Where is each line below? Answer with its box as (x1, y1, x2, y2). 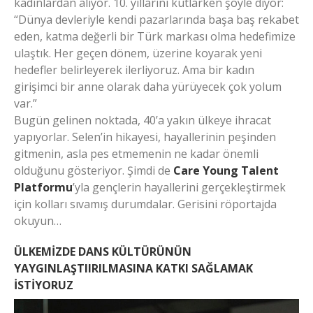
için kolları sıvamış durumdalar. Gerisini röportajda (14, 196, 277, 212)
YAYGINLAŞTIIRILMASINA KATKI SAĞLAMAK (14, 260, 253, 276)
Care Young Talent (173, 162, 279, 178)
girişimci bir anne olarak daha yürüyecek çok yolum (14, 78, 282, 94)
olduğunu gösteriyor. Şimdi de (14, 162, 173, 178)
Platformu (14, 179, 73, 195)
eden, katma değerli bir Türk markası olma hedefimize (14, 28, 296, 44)
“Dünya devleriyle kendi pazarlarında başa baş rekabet (14, 11, 299, 27)
